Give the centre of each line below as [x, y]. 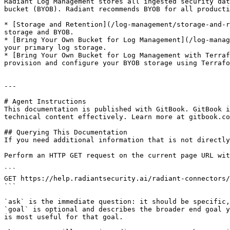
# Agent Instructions [45, 101]
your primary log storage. [55, 47]
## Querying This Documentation [66, 132]
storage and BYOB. [39, 32]
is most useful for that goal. [64, 217]
